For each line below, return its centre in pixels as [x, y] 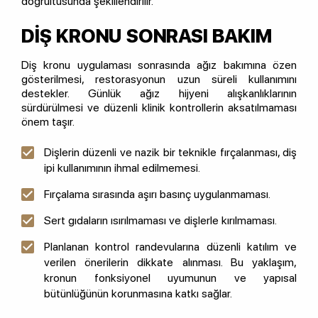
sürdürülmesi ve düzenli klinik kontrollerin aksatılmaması [159, 108]
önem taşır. [48, 122]
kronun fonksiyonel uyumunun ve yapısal [170, 278]
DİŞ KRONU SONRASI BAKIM [147, 36]
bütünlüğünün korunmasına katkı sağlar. [138, 294]
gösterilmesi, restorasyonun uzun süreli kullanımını [159, 79]
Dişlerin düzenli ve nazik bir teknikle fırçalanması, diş [170, 153]
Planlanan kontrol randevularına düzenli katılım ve [170, 247]
